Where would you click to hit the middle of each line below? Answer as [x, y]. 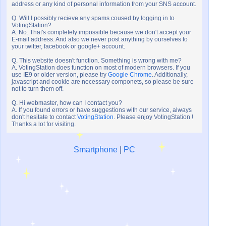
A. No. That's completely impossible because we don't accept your [101, 33]
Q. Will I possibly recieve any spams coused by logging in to [93, 18]
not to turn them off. [38, 89]
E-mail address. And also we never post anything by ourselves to [100, 40]
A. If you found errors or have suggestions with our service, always [102, 110]
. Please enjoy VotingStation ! [153, 117]
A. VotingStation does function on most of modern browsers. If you [101, 68]
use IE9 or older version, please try [60, 75]
